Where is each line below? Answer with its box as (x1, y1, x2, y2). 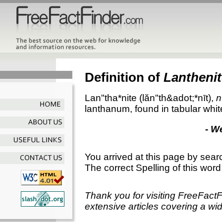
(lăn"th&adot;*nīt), (137, 92, 216, 103)
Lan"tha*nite (85, 92, 137, 103)
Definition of (85, 69, 164, 85)
